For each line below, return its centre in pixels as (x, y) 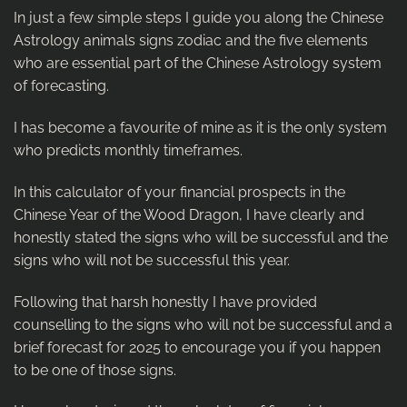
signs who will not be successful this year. (152, 260)
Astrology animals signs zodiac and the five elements (191, 41)
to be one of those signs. (95, 370)
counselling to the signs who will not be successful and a (203, 324)
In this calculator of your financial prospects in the (179, 192)
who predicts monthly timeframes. (128, 151)
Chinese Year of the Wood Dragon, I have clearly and (189, 214)
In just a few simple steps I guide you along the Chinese (199, 18)
